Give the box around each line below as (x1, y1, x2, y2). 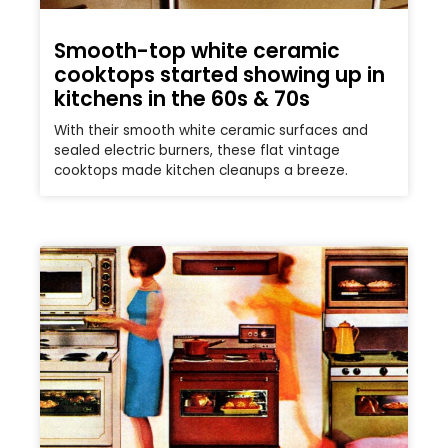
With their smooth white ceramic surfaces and (54, 121, 368, 141)
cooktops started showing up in (54, 60, 385, 90)
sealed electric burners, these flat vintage (54, 141, 340, 161)
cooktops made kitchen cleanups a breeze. (54, 161, 348, 181)
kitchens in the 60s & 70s (54, 84, 310, 114)
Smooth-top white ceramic (54, 36, 340, 66)
